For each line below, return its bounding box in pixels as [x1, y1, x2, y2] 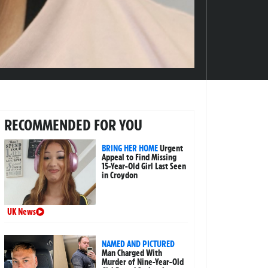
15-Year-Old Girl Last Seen [102, 161, 187, 172]
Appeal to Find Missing [102, 152, 177, 163]
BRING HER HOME [102, 143, 159, 154]
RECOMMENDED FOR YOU [4, 115, 142, 135]
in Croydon [102, 170, 138, 181]
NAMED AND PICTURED [102, 239, 175, 250]
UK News [7, 206, 36, 218]
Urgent [160, 143, 184, 154]
